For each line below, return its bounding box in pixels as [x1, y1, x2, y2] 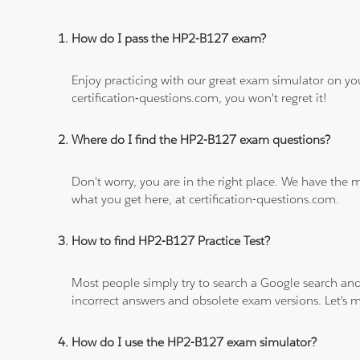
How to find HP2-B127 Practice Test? [72, 233, 271, 249]
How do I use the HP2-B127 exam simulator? [72, 334, 317, 350]
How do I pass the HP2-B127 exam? [72, 31, 267, 47]
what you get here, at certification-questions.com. [72, 191, 340, 207]
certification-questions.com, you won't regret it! [72, 90, 328, 106]
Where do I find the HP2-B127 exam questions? [72, 132, 331, 148]
